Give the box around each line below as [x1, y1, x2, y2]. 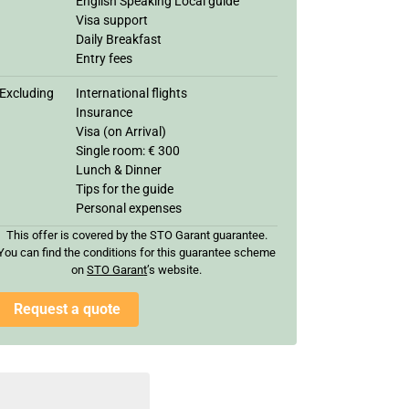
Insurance [76, 104, 132, 120]
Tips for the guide [76, 181, 173, 196]
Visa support [76, 12, 148, 27]
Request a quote [14, 299, 121, 318]
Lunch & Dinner [76, 162, 162, 177]
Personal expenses [76, 200, 182, 215]
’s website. [147, 262, 203, 277]
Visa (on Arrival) [76, 123, 166, 139]
